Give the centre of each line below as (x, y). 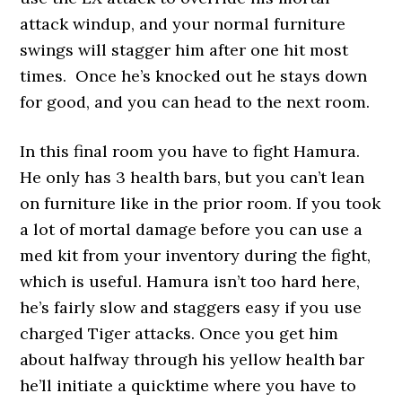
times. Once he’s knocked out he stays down (194, 76)
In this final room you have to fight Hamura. (190, 151)
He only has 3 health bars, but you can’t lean (192, 177)
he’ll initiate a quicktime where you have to (188, 385)
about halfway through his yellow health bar (192, 359)
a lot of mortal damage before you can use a (192, 229)
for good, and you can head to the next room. (195, 102)
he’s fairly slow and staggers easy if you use (191, 307)
